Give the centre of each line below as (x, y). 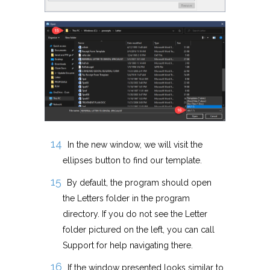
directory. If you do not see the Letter (135, 214)
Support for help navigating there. (128, 246)
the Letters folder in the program (126, 199)
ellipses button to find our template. (132, 161)
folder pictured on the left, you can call (139, 230)
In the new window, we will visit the (135, 145)
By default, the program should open (139, 183)
